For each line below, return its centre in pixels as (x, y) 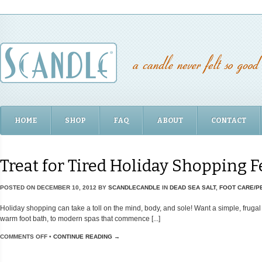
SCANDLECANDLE (134, 188)
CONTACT (229, 121)
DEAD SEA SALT (193, 188)
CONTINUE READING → (87, 236)
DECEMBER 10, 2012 (67, 188)
